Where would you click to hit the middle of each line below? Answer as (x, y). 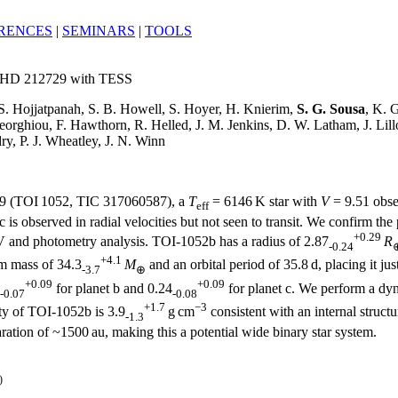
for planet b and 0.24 (112, 288)
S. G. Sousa (331, 109)
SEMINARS (99, 31)
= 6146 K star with (263, 202)
